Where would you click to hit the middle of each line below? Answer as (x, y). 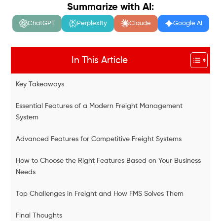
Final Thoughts (39, 216)
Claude (140, 23)
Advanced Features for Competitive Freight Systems (99, 139)
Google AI (187, 23)
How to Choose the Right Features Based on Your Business (109, 161)
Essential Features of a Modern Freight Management (99, 106)
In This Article (99, 60)
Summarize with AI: (110, 7)
